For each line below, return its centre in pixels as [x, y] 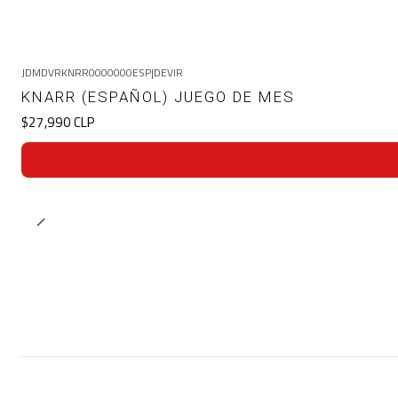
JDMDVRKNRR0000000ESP [86, 73]
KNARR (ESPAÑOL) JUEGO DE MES [158, 97]
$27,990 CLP [58, 123]
